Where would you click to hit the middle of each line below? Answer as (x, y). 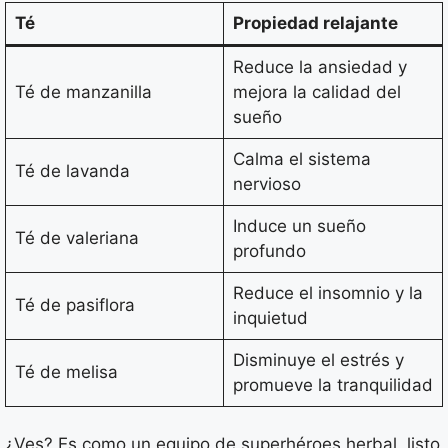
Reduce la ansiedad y (319, 66)
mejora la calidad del (316, 91)
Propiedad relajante (315, 22)
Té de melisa (66, 371)
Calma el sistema (301, 158)
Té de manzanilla (83, 91)
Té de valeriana (76, 237)
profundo (269, 250)
